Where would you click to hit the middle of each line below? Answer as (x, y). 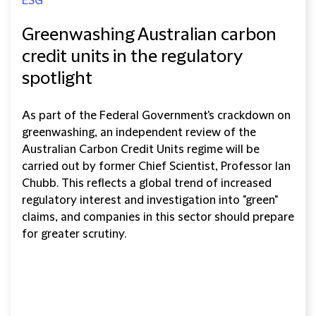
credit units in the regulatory (132, 57)
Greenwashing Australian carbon (149, 35)
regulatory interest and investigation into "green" (150, 200)
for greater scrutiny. (74, 234)
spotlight (57, 79)
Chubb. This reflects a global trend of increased (147, 183)
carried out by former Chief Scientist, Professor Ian (156, 166)
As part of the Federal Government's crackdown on (156, 115)
